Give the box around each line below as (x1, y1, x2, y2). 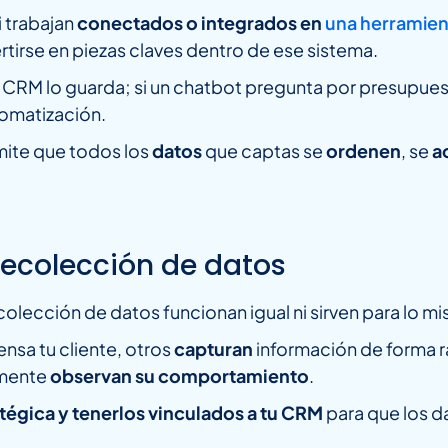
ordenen (326, 139, 401, 163)
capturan (174, 337, 256, 361)
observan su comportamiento (50, 364, 309, 388)
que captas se (205, 139, 326, 163)
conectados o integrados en (77, 11, 325, 35)
